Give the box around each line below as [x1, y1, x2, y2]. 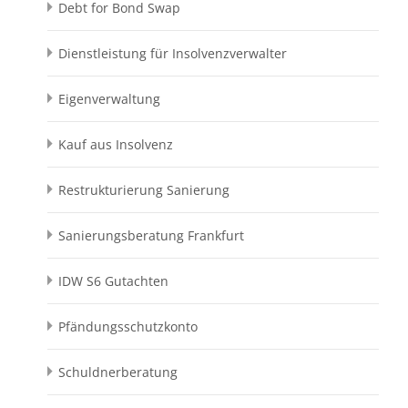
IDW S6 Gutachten [58, 272, 168, 291]
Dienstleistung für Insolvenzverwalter [58, 45, 287, 63]
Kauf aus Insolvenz [58, 136, 173, 154]
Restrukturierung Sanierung [58, 181, 229, 199]
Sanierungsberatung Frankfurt [58, 227, 244, 245]
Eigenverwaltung [58, 90, 160, 108]
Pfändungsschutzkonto [58, 318, 198, 336]
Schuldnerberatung [58, 363, 178, 382]
